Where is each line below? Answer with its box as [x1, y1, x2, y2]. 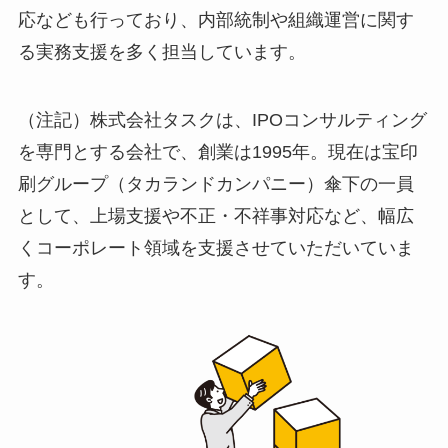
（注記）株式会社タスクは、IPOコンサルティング [17, 109, 427, 130]
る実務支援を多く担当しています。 [17, 42, 306, 63]
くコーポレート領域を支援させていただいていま [17, 237, 414, 258]
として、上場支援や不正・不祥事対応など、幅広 [17, 205, 414, 226]
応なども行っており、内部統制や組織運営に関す [17, 10, 414, 31]
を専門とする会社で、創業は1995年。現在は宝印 [17, 141, 418, 162]
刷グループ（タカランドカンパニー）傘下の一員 [17, 173, 414, 194]
